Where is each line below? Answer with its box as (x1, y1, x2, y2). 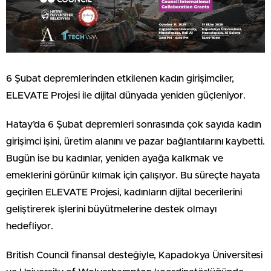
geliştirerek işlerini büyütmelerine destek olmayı (6, 204, 217, 215)
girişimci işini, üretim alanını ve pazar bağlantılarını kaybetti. (6, 137, 265, 147)
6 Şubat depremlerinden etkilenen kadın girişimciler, (6, 74, 234, 84)
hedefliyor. (6, 221, 53, 232)
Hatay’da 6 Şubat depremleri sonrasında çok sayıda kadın (6, 120, 261, 130)
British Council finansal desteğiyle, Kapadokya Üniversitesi (6, 250, 263, 261)
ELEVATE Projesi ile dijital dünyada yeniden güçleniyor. (6, 91, 246, 101)
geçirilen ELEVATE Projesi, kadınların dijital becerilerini (6, 188, 242, 198)
